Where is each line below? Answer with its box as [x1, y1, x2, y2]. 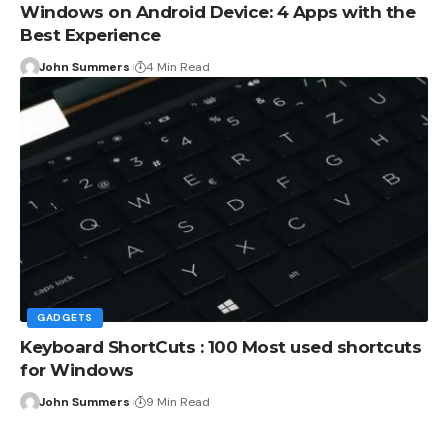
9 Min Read [145, 394, 210, 411]
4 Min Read [145, 59, 210, 76]
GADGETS [37, 311, 93, 325]
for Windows [20, 360, 134, 381]
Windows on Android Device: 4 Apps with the [20, 2, 415, 23]
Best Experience [20, 25, 161, 46]
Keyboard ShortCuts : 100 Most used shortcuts [20, 337, 421, 358]
